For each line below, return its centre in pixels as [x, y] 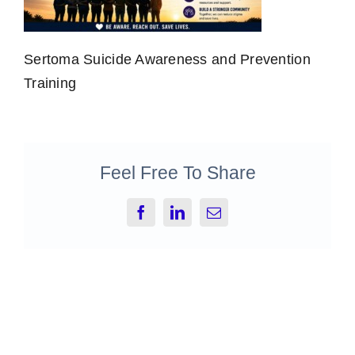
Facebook [168, 218]
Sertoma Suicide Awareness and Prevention [167, 59]
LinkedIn [203, 218]
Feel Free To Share [177, 172]
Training [50, 83]
